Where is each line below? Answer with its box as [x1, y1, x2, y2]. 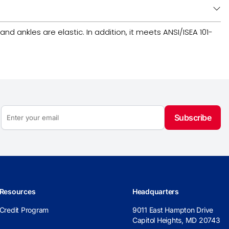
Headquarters [132, 187, 179, 196]
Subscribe [174, 112, 212, 123]
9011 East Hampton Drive [132, 205, 214, 214]
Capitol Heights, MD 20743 [132, 216, 220, 224]
